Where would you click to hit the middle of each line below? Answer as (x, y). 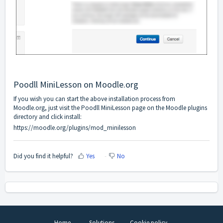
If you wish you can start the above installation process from (94, 99)
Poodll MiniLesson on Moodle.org (76, 85)
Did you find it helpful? (43, 156)
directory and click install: (48, 117)
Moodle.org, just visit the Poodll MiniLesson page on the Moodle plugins (110, 108)
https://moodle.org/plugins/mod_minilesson (75, 128)
